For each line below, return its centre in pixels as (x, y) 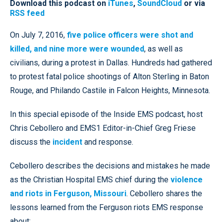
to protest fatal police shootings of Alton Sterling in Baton (110, 76)
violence (187, 179)
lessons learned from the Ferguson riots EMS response (107, 207)
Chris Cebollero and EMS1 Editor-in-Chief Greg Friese (103, 128)
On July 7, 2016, (38, 35)
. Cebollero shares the (164, 193)
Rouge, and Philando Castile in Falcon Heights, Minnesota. (110, 90)
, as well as (164, 49)
